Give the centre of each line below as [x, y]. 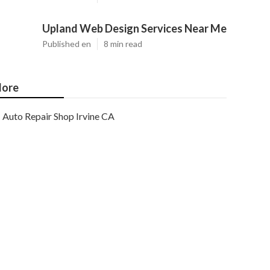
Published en [67, 44]
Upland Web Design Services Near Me [134, 28]
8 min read [123, 44]
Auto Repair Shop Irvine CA [58, 116]
